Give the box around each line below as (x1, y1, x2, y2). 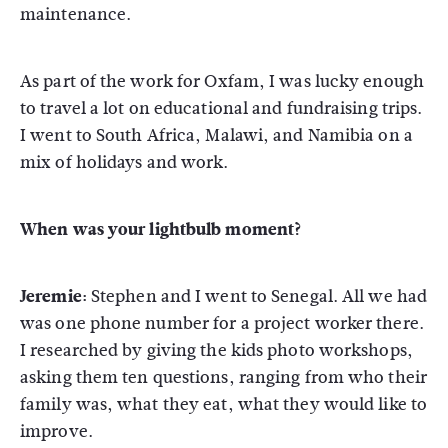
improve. (20, 419, 93, 444)
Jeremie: (20, 284, 87, 309)
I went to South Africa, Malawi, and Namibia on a (20, 123, 413, 148)
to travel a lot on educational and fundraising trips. (20, 96, 423, 121)
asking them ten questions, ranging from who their (20, 365, 427, 390)
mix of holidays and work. (20, 150, 229, 175)
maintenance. (20, 2, 132, 27)
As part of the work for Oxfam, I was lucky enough (20, 69, 424, 94)
